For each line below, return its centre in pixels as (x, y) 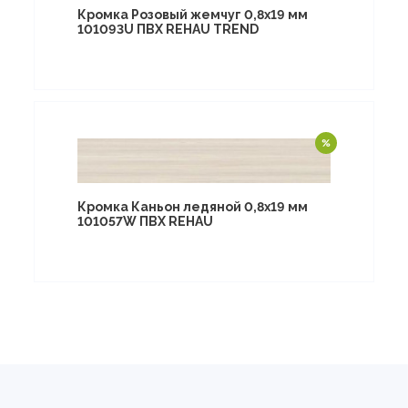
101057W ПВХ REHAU (145, 221)
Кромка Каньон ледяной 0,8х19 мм (192, 206)
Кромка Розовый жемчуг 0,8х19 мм (192, 14)
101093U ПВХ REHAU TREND (168, 29)
